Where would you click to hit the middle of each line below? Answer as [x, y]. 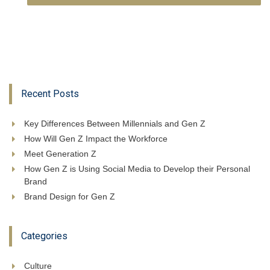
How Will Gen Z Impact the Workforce [96, 139]
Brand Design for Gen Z [70, 197]
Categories [44, 236]
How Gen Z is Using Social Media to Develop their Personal [137, 169]
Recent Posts [50, 94]
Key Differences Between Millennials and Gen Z [115, 124]
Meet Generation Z [60, 154]
